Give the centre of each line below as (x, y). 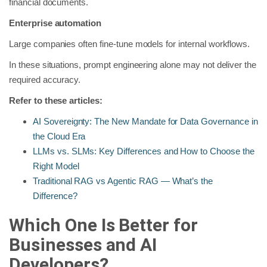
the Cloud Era (59, 136)
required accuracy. (45, 79)
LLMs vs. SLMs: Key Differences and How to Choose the (144, 151)
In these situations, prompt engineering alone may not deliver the (133, 64)
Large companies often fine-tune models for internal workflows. (130, 44)
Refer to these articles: (56, 100)
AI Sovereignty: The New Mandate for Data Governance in (145, 121)
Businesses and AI (83, 244)
